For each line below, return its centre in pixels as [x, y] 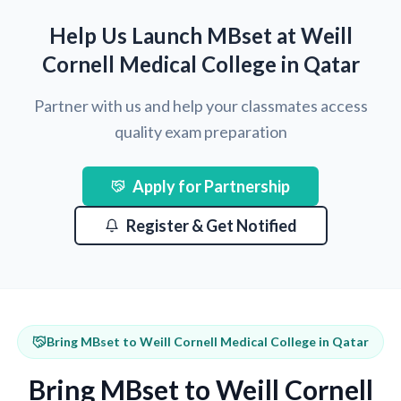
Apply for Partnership [211, 186]
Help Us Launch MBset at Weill [200, 35]
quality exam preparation [200, 132]
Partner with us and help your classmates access [200, 106]
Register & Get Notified [211, 226]
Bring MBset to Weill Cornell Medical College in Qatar [208, 341]
